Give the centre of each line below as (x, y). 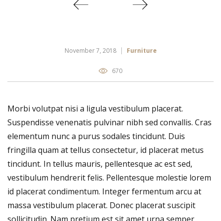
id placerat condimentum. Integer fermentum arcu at (104, 191)
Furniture (142, 50)
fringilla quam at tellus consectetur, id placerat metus (106, 150)
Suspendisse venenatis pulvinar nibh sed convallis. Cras (110, 122)
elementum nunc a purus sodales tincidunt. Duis (96, 136)
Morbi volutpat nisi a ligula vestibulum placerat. (95, 108)
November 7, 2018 (90, 50)
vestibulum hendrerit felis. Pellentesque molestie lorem (109, 177)
